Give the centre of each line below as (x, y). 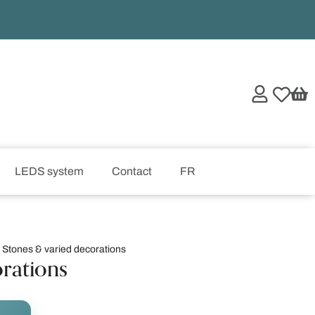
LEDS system (49, 171)
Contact (132, 171)
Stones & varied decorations (64, 249)
